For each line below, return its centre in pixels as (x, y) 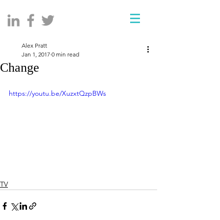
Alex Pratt (34, 45)
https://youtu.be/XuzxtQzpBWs (57, 93)
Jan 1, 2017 (36, 54)
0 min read (65, 54)
